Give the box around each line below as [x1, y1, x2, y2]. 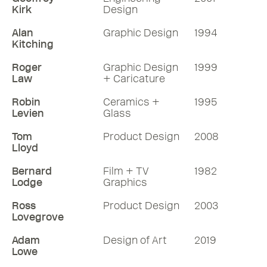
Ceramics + [103, 95, 160, 108]
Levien [12, 107, 44, 120]
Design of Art [103, 234, 167, 247]
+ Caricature [103, 72, 165, 85]
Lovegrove [12, 210, 64, 223]
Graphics [103, 176, 147, 189]
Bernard [12, 164, 52, 178]
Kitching [12, 38, 54, 51]
